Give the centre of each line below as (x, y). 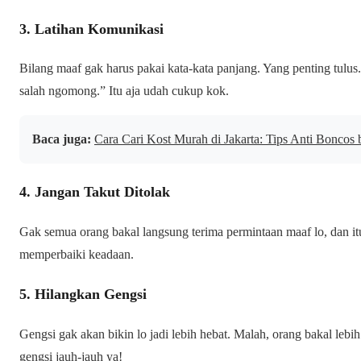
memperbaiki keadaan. (77, 255)
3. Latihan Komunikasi (91, 29)
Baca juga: (62, 139)
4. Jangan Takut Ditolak (95, 192)
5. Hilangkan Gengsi (83, 295)
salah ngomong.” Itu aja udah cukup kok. (124, 91)
